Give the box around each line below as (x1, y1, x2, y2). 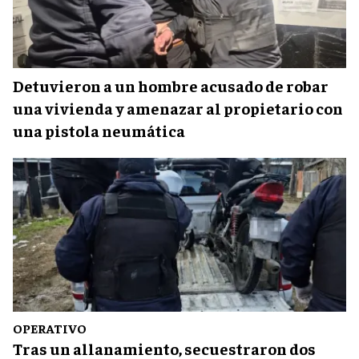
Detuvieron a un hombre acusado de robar (13, 75, 329, 95)
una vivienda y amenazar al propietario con (13, 97, 343, 118)
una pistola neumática (13, 119, 185, 140)
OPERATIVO (13, 319, 87, 336)
